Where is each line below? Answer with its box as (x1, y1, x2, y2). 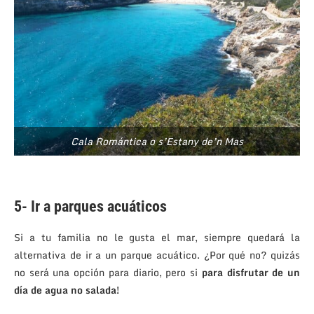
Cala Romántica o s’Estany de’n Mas (71, 132, 243, 149)
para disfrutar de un (201, 264, 301, 280)
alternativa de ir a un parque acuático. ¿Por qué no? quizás (14, 246, 300, 263)
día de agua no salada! (14, 281, 119, 298)
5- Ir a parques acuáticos (14, 197, 167, 215)
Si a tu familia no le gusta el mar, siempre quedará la (14, 228, 300, 245)
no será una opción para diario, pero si (14, 264, 202, 280)
